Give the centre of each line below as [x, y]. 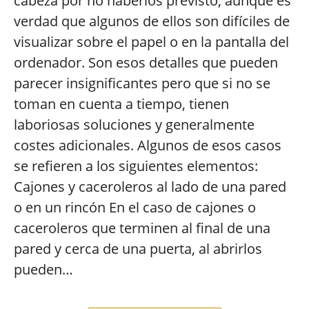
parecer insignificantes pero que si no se [142, 83]
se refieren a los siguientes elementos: [136, 166]
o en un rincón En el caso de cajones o [135, 207]
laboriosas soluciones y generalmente [134, 124]
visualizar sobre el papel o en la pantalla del [151, 42]
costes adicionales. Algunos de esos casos [148, 145]
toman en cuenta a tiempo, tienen [121, 104]
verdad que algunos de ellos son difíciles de [152, 21]
